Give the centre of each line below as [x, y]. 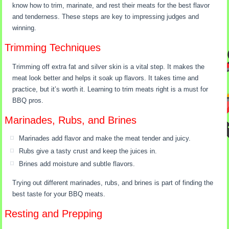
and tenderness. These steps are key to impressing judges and [106, 17]
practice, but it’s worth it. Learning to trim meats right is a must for [110, 89]
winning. [25, 28]
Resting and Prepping [54, 214]
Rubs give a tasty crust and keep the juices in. [88, 151]
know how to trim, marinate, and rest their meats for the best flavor [111, 6]
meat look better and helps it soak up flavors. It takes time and [106, 78]
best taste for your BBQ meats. [59, 194]
